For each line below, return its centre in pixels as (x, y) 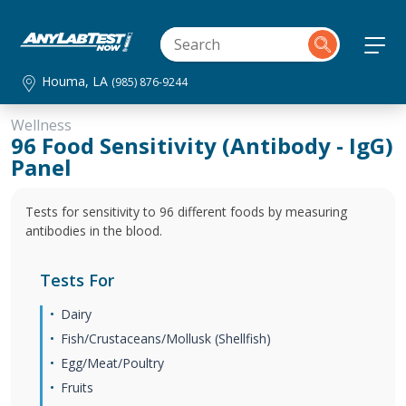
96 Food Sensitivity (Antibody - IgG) (202, 145)
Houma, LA (77, 81)
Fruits (77, 387)
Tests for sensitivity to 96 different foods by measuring (186, 212)
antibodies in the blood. (94, 231)
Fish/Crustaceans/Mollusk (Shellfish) (166, 338)
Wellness (41, 125)
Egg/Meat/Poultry (112, 363)
